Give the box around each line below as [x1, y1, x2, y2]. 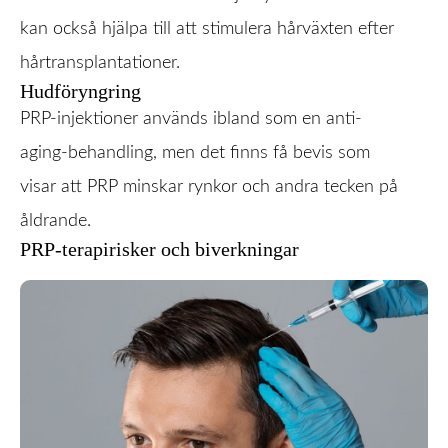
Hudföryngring [20, 80, 141, 102]
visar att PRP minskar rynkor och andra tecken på [20, 178, 398, 196]
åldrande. [20, 212, 91, 230]
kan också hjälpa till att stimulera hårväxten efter [20, 20, 394, 38]
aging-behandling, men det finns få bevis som [20, 144, 370, 162]
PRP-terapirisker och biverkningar [20, 238, 299, 260]
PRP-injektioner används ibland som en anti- [20, 110, 362, 128]
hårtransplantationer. [20, 54, 180, 72]
